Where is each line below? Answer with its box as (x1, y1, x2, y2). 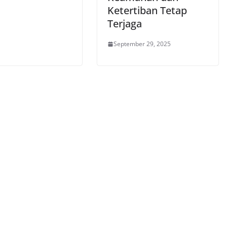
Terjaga (107, 17, 142, 31)
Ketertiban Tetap (107, 4, 187, 18)
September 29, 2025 (113, 40, 171, 49)
